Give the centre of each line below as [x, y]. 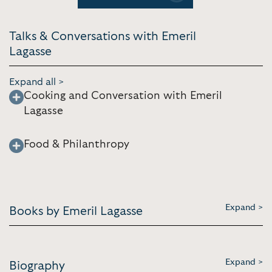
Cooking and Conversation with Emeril [123, 96]
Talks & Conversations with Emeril [103, 36]
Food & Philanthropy [76, 144]
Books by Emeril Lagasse [76, 211]
